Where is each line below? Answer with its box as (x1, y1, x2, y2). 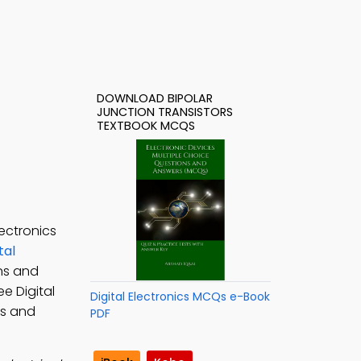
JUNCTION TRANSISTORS (97, 104, 233, 120)
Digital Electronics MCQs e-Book (90, 288, 270, 305)
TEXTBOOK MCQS (97, 118, 195, 134)
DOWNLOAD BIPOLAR (97, 90, 213, 106)
